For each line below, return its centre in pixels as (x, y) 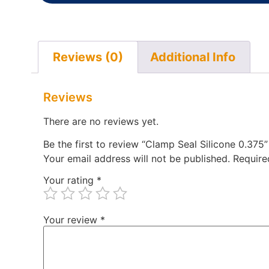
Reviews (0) (88, 57)
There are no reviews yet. (101, 121)
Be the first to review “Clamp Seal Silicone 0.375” (156, 144)
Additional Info (193, 57)
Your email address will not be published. (137, 159)
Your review (72, 220)
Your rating (70, 180)
